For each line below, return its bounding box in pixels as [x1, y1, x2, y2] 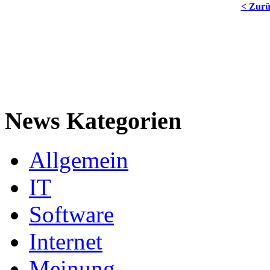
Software [29, 201, 114, 227]
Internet [29, 228, 102, 254]
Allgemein [29, 146, 128, 173]
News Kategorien [5, 107, 181, 135]
